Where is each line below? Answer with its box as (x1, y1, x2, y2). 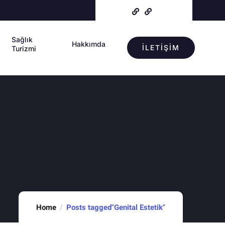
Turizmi (11, 44, 36, 53)
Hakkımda (71, 40, 105, 48)
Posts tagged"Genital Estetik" (66, 201, 165, 213)
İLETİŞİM (142, 43, 180, 52)
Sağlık (11, 35, 33, 44)
